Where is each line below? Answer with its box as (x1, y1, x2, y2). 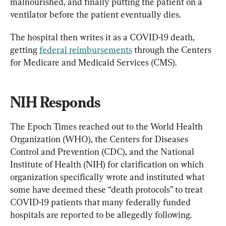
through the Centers (132, 44, 213, 55)
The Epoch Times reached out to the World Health (10, 121, 205, 132)
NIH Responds (10, 93, 100, 111)
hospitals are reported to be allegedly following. (10, 209, 192, 220)
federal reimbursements (39, 44, 132, 55)
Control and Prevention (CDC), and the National (10, 146, 196, 157)
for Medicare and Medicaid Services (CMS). (10, 57, 177, 68)
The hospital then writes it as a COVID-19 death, (10, 32, 197, 43)
